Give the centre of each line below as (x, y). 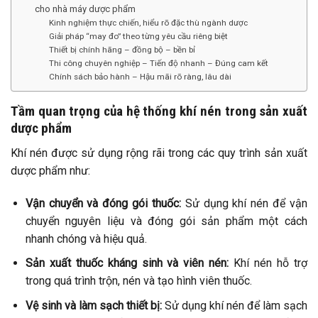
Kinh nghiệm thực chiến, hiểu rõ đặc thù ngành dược (149, 23)
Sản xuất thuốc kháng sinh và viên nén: (127, 263)
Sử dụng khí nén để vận (244, 203)
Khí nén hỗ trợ (268, 263)
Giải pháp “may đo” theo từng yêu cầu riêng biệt (139, 37)
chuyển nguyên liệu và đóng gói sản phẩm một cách (166, 221)
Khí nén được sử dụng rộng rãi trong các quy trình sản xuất (159, 153)
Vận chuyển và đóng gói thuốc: (103, 203)
